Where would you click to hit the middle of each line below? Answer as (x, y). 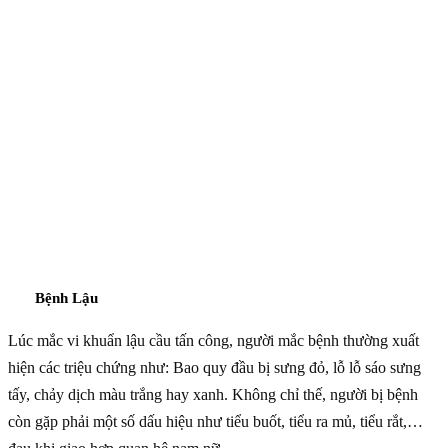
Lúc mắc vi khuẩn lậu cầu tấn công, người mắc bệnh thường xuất (213, 340)
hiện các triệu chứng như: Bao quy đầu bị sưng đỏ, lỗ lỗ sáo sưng (214, 367)
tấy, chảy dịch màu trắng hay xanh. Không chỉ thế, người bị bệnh (213, 394)
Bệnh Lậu (66, 297)
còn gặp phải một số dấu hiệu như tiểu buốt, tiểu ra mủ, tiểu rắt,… (215, 421)
